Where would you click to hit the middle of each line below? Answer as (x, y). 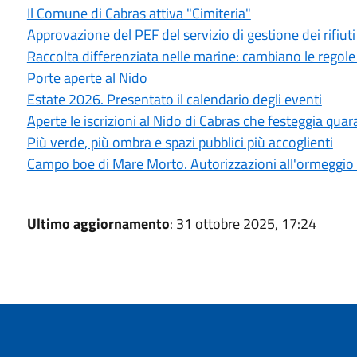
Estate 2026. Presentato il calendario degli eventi (174, 99)
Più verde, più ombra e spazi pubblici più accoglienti (180, 142)
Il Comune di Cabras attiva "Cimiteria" (139, 13)
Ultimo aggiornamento (98, 224)
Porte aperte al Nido (87, 78)
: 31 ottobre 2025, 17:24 (243, 224)
